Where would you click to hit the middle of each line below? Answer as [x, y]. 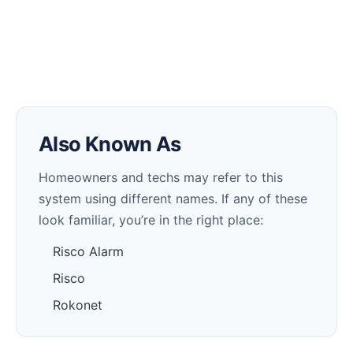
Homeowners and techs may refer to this [161, 178]
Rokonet [78, 305]
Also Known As [110, 144]
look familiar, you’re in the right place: [151, 220]
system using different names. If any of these [173, 199]
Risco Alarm [88, 252]
